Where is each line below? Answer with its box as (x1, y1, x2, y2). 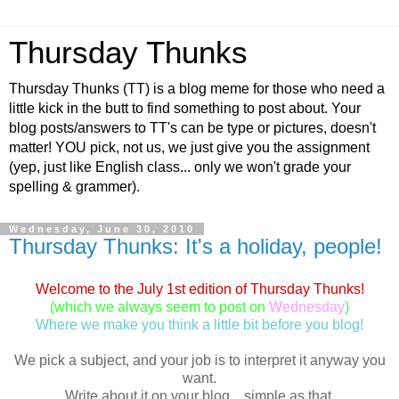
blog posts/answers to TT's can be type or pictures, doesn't (9, 120, 376, 135)
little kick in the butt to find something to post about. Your (9, 101, 361, 116)
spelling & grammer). (9, 179, 140, 194)
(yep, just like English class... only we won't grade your (9, 159, 351, 175)
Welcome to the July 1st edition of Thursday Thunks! (35, 281, 364, 297)
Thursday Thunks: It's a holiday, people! (9, 234, 382, 258)
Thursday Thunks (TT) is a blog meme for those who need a (9, 81, 385, 96)
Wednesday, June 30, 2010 (9, 224, 195, 234)
